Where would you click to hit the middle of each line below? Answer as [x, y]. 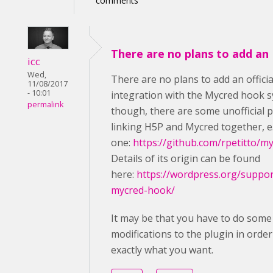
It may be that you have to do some [191, 218]
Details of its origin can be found [186, 158]
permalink [45, 105]
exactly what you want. [162, 250]
